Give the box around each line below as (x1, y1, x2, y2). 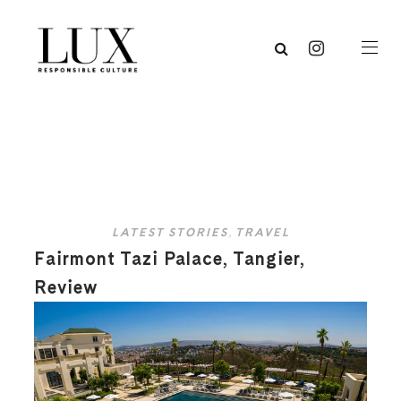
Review (34, 277, 99, 299)
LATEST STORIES (111, 226, 228, 240)
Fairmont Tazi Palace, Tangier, (34, 248, 306, 270)
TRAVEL (235, 226, 290, 240)
